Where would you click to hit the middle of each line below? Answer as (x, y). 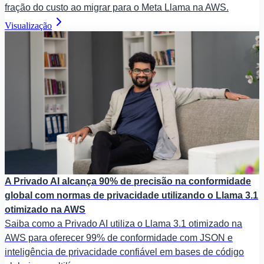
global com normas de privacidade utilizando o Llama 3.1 (131, 195)
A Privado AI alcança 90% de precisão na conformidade (128, 181)
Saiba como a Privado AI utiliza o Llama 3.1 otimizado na (123, 223)
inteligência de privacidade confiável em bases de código (124, 252)
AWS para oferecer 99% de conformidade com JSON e (119, 237)
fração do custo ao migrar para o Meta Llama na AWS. (117, 7)
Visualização (28, 25)
